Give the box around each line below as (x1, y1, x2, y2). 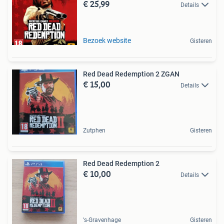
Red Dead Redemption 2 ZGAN (83, 70, 179, 78)
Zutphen (83, 127, 105, 134)
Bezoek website (83, 36, 131, 44)
